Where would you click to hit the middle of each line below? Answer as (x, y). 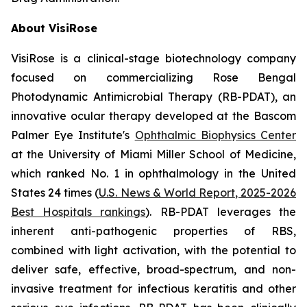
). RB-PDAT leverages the (221, 212)
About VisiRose (54, 28)
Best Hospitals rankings (78, 212)
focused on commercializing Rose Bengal (153, 77)
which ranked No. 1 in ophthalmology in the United (153, 173)
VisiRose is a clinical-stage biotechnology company (153, 58)
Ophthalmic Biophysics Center (216, 135)
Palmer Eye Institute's (73, 135)
